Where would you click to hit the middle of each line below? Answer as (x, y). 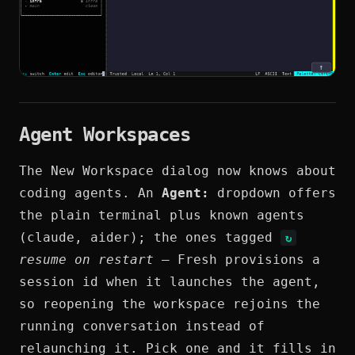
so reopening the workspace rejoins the (170, 303)
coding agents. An (90, 193)
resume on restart (86, 259)
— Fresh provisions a (237, 259)
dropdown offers (273, 193)
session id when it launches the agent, (170, 281)
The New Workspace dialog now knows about (177, 170)
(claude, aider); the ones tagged (150, 237)
